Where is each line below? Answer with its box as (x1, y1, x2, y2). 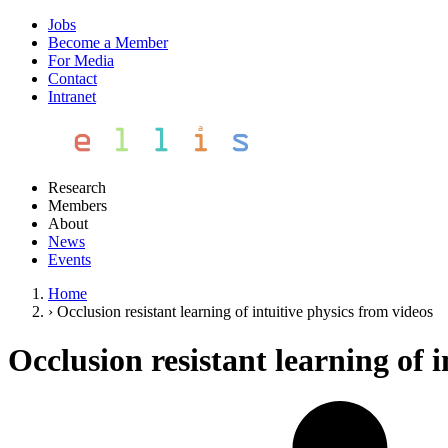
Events (48, 251, 91, 268)
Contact (48, 70, 97, 87)
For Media (48, 52, 114, 69)
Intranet (48, 88, 96, 105)
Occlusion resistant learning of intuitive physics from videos (57, 303, 433, 320)
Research (48, 179, 106, 196)
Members (48, 197, 107, 214)
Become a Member (48, 34, 168, 51)
